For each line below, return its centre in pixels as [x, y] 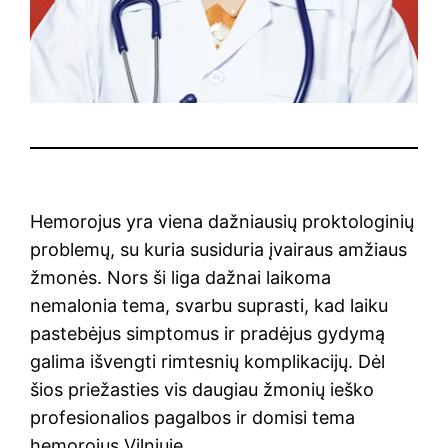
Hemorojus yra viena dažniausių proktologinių [222, 221]
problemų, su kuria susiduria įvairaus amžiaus [219, 249]
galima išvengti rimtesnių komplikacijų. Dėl [208, 361]
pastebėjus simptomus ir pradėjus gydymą [208, 333]
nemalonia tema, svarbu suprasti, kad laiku [209, 305]
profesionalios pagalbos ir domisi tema [193, 417]
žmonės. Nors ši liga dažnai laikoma [181, 277]
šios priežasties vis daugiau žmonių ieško [202, 389]
